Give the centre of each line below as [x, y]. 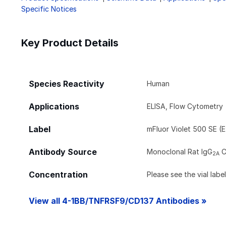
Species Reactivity [67, 84]
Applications [54, 106]
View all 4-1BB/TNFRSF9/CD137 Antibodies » [118, 201]
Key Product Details [70, 43]
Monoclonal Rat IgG [180, 151]
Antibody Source [63, 152]
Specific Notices [49, 9]
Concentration [58, 175]
